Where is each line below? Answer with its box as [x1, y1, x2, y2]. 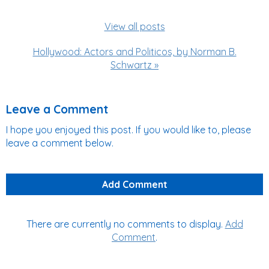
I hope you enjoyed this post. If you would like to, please [6, 124, 251, 136]
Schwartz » [110, 59, 159, 71]
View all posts [104, 20, 165, 32]
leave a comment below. [6, 137, 113, 149]
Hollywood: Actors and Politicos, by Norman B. [32, 46, 237, 58]
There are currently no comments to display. [26, 218, 225, 230]
